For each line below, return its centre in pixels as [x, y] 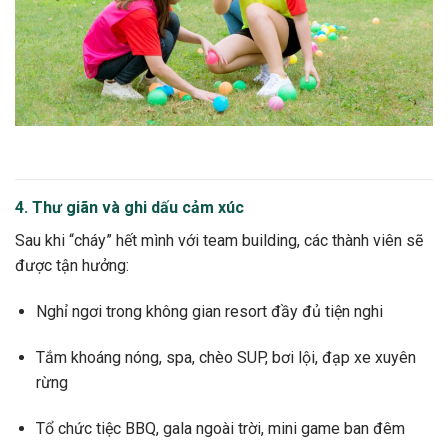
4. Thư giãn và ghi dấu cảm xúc [129, 208]
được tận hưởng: [72, 266]
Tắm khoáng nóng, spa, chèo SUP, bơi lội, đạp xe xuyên [225, 357]
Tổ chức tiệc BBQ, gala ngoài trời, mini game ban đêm [220, 428]
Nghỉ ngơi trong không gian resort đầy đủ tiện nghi [209, 312]
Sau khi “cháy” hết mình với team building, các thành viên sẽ [219, 241]
